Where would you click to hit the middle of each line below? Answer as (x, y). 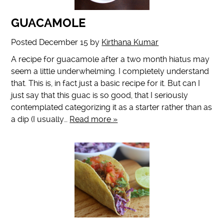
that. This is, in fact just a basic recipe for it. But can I (106, 83)
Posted (25, 42)
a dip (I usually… (40, 119)
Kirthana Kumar (130, 42)
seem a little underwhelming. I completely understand (110, 71)
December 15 (64, 42)
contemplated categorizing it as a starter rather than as (112, 107)
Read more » (94, 119)
